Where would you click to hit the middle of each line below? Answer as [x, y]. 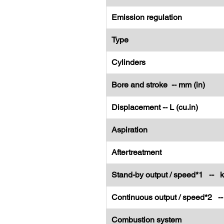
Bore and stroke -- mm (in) [158, 85]
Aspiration [129, 130]
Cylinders [128, 62]
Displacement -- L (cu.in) [155, 107]
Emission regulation [147, 17]
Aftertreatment [136, 152]
